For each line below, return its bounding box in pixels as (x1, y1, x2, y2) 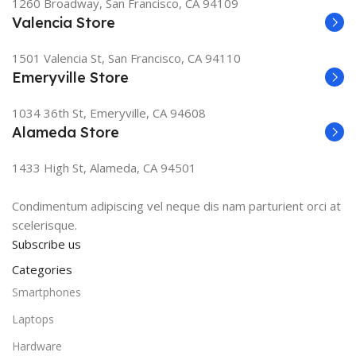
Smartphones (12, 284, 81, 300)
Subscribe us (12, 236, 81, 252)
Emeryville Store (12, 68, 129, 87)
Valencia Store (12, 14, 115, 32)
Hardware (12, 339, 62, 354)
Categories (12, 261, 72, 277)
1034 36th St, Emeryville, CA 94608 (12, 105, 206, 121)
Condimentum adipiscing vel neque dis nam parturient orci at (12, 198, 341, 214)
